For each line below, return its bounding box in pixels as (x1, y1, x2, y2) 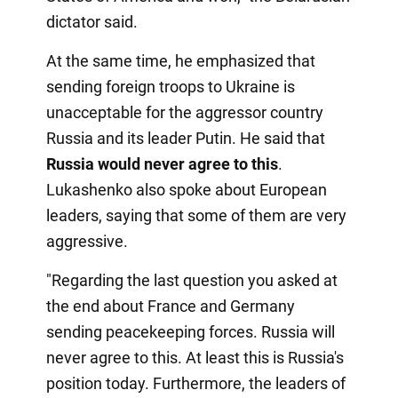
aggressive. (45, 232, 128, 251)
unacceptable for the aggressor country (45, 103, 323, 123)
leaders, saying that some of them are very (45, 206, 346, 226)
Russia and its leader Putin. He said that (45, 129, 325, 148)
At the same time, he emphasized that (45, 52, 315, 71)
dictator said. (45, 12, 138, 32)
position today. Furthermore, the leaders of (45, 374, 346, 394)
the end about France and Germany (45, 297, 295, 316)
